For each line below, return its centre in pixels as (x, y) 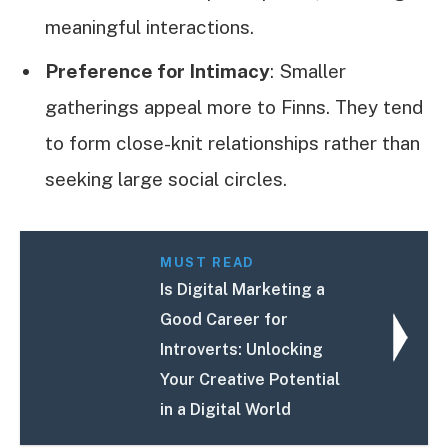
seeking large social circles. (166, 179)
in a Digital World (226, 410)
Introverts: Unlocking (242, 350)
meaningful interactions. (149, 26)
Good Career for (224, 320)
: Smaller (308, 71)
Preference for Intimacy (157, 71)
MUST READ (207, 263)
